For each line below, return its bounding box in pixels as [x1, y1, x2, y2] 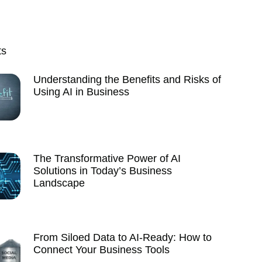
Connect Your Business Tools [33, 244, 170, 256]
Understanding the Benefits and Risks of [33, 74, 222, 85]
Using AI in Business [33, 86, 130, 98]
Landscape [33, 177, 85, 189]
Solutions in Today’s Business [33, 165, 173, 177]
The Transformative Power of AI [33, 153, 181, 164]
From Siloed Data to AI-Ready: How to [33, 232, 212, 243]
